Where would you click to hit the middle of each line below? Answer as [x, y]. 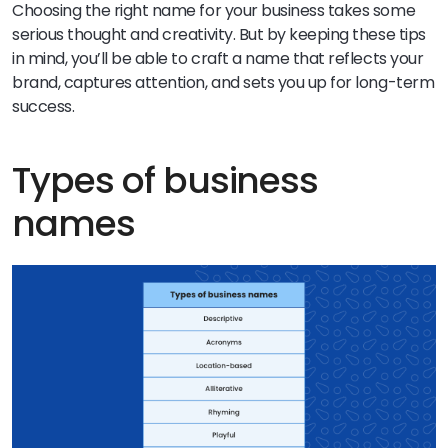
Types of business [165, 180]
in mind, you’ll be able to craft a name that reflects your [218, 58]
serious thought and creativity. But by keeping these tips [219, 34]
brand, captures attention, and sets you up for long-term [223, 82]
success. [43, 106]
